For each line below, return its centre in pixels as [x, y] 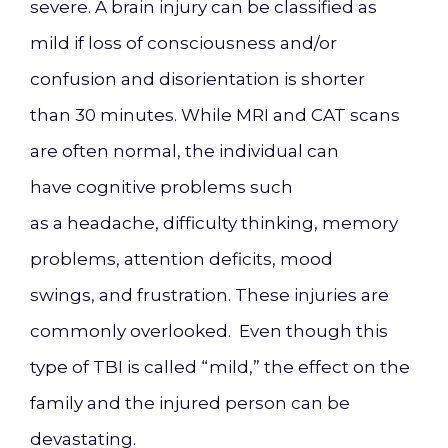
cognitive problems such [182, 187]
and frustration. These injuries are [242, 295]
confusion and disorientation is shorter [197, 79]
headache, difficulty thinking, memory [232, 223]
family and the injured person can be [190, 403]
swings [60, 295]
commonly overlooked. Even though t [196, 331]
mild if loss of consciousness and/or [183, 43]
